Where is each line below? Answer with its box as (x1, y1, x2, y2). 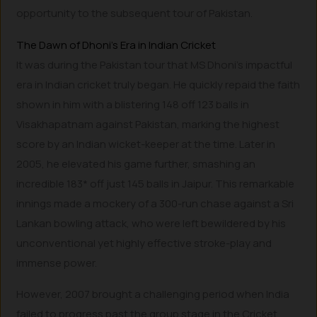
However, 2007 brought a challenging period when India (16, 287, 290, 302)
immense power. (16, 255, 98, 270)
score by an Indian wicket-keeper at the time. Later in (16, 136, 276, 151)
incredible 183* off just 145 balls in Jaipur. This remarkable (16, 175, 295, 191)
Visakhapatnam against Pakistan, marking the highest (16, 116, 280, 132)
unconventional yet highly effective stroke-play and (16, 235, 272, 250)
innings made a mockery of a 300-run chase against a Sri (16, 195, 294, 211)
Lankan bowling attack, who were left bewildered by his (16, 215, 287, 231)
